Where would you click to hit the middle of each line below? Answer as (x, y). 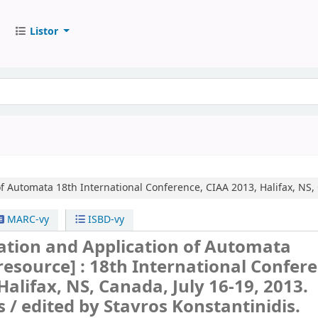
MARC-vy (26, 220)
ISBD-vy (105, 220)
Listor (44, 31)
